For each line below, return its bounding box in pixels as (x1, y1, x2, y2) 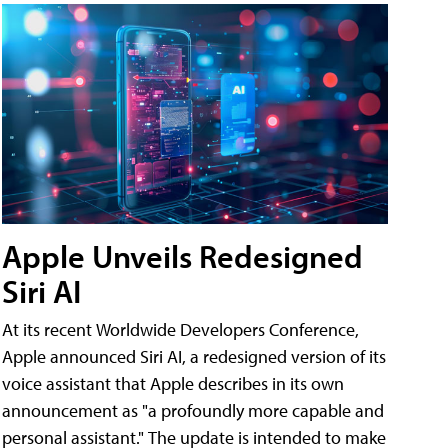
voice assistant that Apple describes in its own (2, 372, 344, 396)
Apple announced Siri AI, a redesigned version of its (2, 345, 386, 369)
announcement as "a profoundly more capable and (2, 399, 384, 423)
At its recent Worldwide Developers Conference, (2, 318, 359, 342)
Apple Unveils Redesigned (2, 236, 363, 277)
